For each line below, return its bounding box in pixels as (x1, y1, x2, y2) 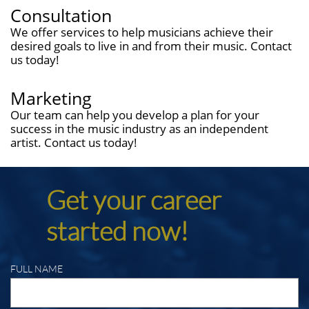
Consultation (10, 3, 112, 27)
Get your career (46, 183, 221, 216)
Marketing (10, 86, 92, 110)
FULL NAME (10, 263, 63, 275)
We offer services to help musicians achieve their (10, 24, 273, 40)
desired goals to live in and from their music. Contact (10, 38, 292, 54)
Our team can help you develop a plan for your (10, 107, 259, 123)
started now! (46, 215, 188, 247)
